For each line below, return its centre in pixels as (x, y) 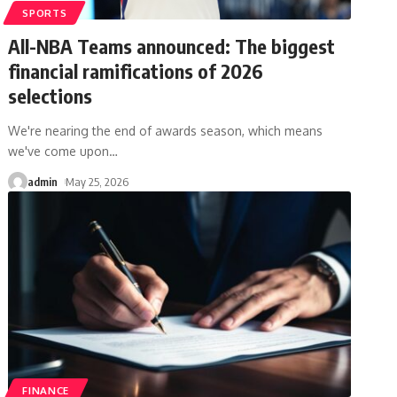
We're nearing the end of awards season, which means (166, 130)
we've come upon (59, 151)
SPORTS (45, 12)
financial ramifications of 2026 (136, 70)
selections (51, 95)
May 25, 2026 (97, 181)
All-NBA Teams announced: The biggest (172, 46)
